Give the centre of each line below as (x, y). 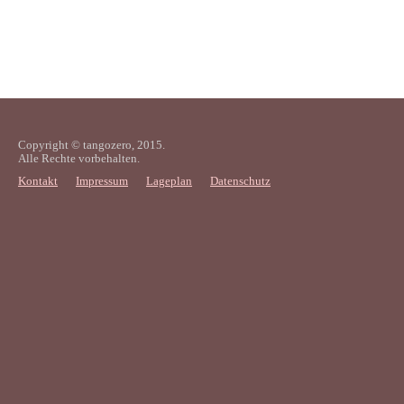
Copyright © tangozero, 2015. (92, 145)
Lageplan (169, 181)
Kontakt (38, 181)
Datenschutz (240, 181)
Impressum (102, 181)
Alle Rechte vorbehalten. (79, 159)
